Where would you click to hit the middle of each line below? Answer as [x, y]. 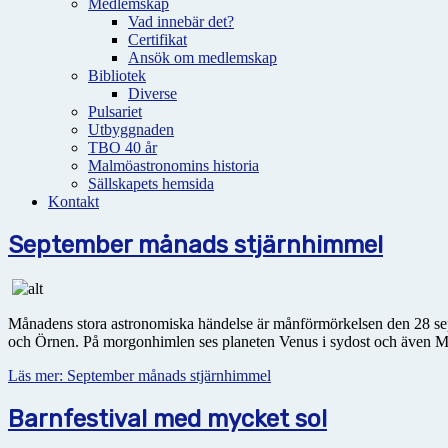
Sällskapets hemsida [151, 183]
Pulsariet [115, 111]
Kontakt [73, 201]
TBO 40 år [122, 147]
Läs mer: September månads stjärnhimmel [139, 375]
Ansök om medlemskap [202, 57]
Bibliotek [117, 75]
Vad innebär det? [181, 21]
